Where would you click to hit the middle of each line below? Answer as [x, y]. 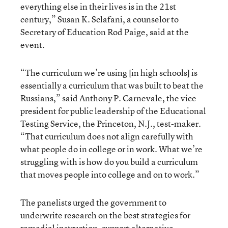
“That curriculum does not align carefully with [107, 136]
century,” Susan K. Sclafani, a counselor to [99, 19]
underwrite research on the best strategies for [105, 215]
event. [33, 45]
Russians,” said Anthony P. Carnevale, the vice [108, 98]
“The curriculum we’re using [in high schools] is [109, 73]
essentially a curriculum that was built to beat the [112, 85]
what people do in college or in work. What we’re [111, 149]
